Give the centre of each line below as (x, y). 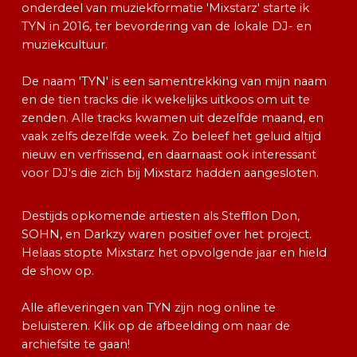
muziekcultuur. (65, 45)
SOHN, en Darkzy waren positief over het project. (167, 235)
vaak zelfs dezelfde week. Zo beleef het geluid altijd (172, 137)
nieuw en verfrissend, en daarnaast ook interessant (169, 155)
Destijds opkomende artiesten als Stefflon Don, (161, 216)
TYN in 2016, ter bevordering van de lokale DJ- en (167, 27)
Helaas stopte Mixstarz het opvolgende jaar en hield (175, 253)
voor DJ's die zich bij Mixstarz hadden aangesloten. (171, 173)
